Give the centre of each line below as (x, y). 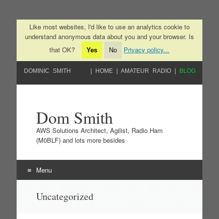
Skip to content (43, 189)
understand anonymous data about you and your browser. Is (109, 36)
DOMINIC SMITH (47, 71)
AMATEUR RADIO (146, 71)
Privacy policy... (147, 50)
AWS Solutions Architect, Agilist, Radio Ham (99, 130)
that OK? (63, 50)
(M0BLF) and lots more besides (80, 140)
